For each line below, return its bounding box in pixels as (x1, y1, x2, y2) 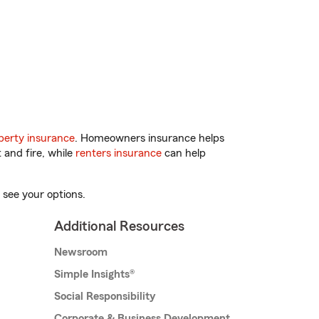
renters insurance (75, 147, 162, 159)
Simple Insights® (54, 268, 135, 281)
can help (162, 147, 206, 159)
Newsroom (54, 246, 108, 258)
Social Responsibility (54, 291, 155, 303)
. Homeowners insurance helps (75, 132, 224, 145)
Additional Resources (54, 219, 184, 234)
